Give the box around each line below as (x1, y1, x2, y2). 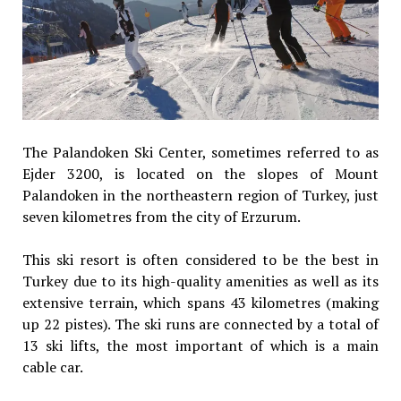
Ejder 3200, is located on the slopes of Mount (21, 163, 380, 183)
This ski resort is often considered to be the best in (21, 249, 380, 269)
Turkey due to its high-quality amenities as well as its (21, 270, 380, 291)
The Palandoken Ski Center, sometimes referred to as (21, 141, 380, 162)
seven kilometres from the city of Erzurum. (21, 206, 301, 226)
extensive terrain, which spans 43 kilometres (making (21, 292, 380, 312)
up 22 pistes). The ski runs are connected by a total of (21, 313, 380, 334)
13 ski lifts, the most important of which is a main (21, 335, 380, 355)
